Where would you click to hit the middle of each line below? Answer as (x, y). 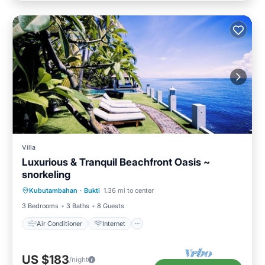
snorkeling (46, 175)
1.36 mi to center (129, 191)
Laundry (138, 192)
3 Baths (78, 206)
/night (79, 259)
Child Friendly (85, 192)
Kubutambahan (53, 191)
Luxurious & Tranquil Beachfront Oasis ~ (116, 162)
